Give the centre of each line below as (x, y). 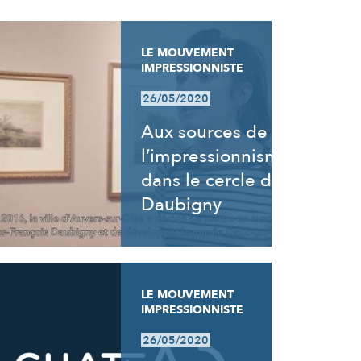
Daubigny (182, 205)
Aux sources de (205, 132)
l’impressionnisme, (218, 156)
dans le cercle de (212, 180)
